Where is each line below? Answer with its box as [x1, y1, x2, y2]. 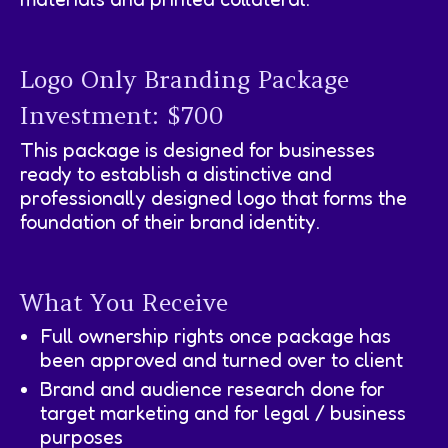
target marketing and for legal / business [40, 400, 406, 425]
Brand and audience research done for [40, 376, 385, 401]
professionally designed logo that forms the [20, 185, 407, 210]
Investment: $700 [20, 100, 224, 132]
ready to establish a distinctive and [20, 161, 332, 186]
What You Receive [20, 286, 228, 318]
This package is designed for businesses [20, 137, 375, 162]
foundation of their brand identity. [20, 209, 320, 234]
